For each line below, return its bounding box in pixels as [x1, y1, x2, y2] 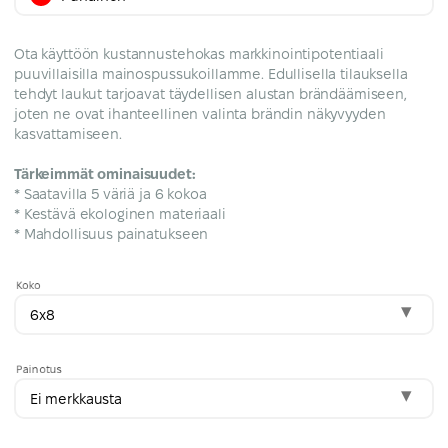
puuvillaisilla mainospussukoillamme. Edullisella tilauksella [14, 65, 408, 82]
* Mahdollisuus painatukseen [14, 225, 209, 242]
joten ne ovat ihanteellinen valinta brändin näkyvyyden [14, 105, 386, 122]
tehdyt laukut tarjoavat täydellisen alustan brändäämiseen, [14, 85, 407, 102]
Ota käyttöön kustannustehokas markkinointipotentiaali [14, 45, 384, 62]
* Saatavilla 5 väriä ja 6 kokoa [14, 185, 207, 202]
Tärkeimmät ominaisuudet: [14, 165, 196, 182]
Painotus [16, 363, 62, 376]
